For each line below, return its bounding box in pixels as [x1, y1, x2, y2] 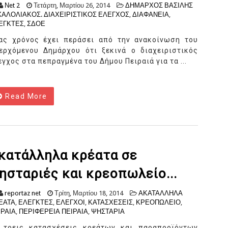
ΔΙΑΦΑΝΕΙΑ [132, 11, 169, 19]
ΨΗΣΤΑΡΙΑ [91, 208, 125, 216]
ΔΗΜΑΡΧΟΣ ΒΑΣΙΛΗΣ [125, 2, 193, 10]
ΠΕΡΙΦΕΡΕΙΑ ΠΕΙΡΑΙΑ [19, 208, 88, 216]
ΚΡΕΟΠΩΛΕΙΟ [136, 198, 181, 207]
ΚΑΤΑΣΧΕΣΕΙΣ [88, 198, 133, 207]
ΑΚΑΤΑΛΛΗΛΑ [138, 189, 183, 197]
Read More [3, 92, 47, 101]
